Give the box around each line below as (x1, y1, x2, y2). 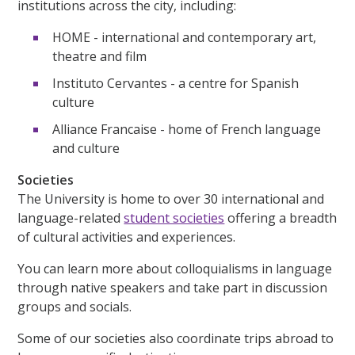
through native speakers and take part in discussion (17, 278, 328, 296)
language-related (17, 208, 124, 227)
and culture (52, 139, 120, 157)
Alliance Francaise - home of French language (52, 120, 322, 138)
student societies (124, 208, 225, 227)
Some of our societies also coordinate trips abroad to (17, 329, 334, 347)
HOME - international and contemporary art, (52, 28, 317, 46)
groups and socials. (17, 297, 132, 315)
